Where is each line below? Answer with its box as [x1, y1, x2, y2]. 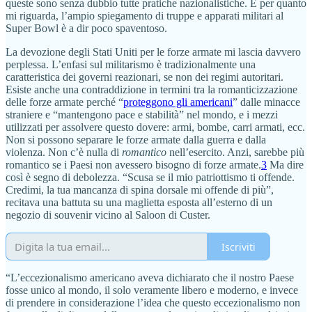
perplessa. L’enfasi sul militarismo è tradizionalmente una [6, 58, 256, 71]
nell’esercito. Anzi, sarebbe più [166, 146, 304, 159]
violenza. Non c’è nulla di [6, 146, 122, 159]
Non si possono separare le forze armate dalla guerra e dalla [6, 134, 266, 146]
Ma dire [267, 159, 304, 171]
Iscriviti [221, 240, 256, 253]
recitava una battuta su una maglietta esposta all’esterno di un [6, 196, 272, 209]
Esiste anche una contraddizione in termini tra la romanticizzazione [6, 84, 297, 96]
